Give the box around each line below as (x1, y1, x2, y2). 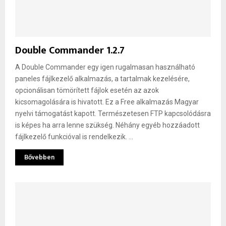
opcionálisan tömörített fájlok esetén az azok (15, 86, 159, 95)
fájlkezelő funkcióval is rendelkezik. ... (15, 133, 133, 141)
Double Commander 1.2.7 (15, 42, 125, 60)
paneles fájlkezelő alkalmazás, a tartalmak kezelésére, (15, 75, 190, 83)
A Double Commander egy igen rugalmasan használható (15, 63, 195, 72)
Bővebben (24, 153, 54, 161)
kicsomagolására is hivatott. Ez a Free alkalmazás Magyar (15, 98, 199, 106)
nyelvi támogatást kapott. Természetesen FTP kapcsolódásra (15, 109, 211, 118)
